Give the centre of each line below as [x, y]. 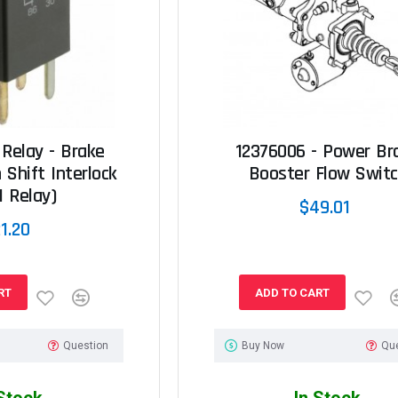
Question [86, 346]
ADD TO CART [292, 292]
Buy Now [263, 346]
